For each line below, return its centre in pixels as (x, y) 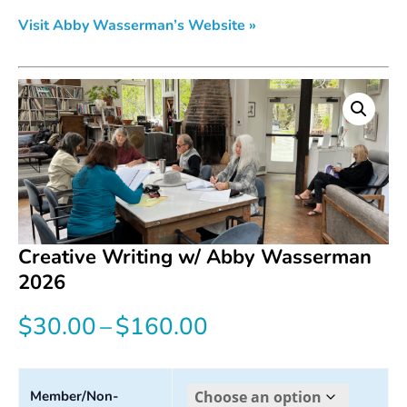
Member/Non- (74, 396)
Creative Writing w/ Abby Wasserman (195, 257)
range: (240, 364)
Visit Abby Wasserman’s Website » (137, 26)
